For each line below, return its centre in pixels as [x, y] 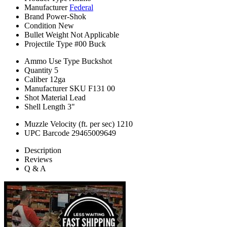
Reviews [38, 160]
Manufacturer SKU [55, 89]
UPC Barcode [47, 133]
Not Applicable [95, 35]
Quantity [38, 70]
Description [43, 150]
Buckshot [97, 61]
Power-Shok [66, 17]
